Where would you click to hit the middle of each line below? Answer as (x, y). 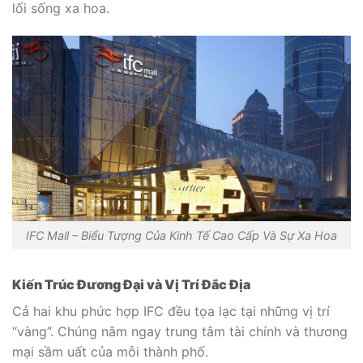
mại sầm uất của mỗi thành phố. (110, 352)
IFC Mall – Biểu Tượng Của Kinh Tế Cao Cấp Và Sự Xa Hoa (181, 235)
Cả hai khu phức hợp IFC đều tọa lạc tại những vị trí (171, 312)
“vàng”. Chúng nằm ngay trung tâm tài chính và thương (180, 332)
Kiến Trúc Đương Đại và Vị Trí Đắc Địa (131, 285)
